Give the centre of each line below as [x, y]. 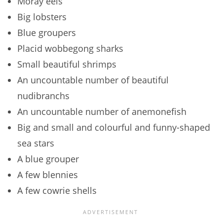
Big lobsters [42, 17]
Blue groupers [47, 33]
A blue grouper [48, 159]
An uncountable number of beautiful [93, 80]
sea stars [36, 143]
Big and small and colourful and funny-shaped [114, 128]
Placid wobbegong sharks [70, 49]
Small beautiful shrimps [67, 64]
